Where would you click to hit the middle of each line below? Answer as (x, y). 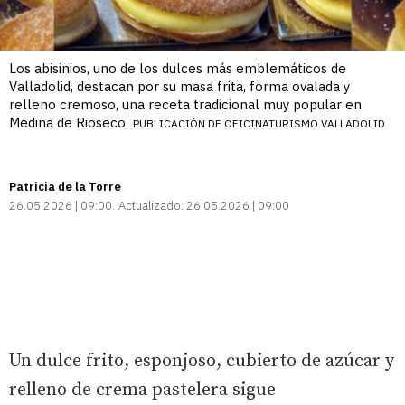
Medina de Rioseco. (69, 122)
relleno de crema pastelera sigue (142, 390)
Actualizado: (151, 205)
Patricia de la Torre (65, 186)
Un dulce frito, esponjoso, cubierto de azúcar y (202, 361)
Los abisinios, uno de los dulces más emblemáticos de (178, 68)
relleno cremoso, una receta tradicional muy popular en (185, 104)
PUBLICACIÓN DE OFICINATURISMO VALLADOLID (259, 123)
